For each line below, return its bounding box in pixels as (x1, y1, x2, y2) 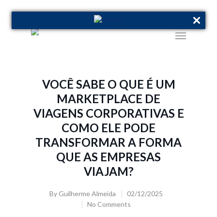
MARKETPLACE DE (57, 92, 160, 106)
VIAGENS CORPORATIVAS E (33, 106, 184, 120)
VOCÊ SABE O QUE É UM (42, 77, 175, 91)
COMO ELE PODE (62, 121, 155, 135)
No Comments (87, 200, 131, 208)
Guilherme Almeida (59, 189, 116, 198)
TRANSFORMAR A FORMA (35, 135, 182, 149)
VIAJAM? (83, 164, 134, 178)
